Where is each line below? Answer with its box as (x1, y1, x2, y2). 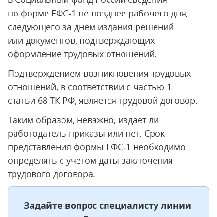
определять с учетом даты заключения (8, 155, 173, 166)
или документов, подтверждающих (8, 34, 155, 46)
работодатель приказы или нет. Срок (8, 127, 165, 139)
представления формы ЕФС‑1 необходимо (8, 141, 186, 153)
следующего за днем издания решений (8, 21, 174, 32)
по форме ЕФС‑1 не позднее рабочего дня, (8, 7, 188, 19)
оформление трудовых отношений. (8, 48, 157, 60)
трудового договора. (8, 168, 95, 180)
